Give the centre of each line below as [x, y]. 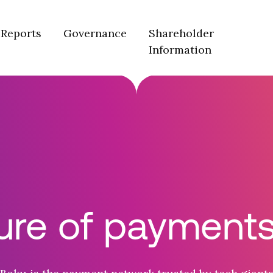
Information [180, 50]
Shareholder [181, 34]
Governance [95, 34]
